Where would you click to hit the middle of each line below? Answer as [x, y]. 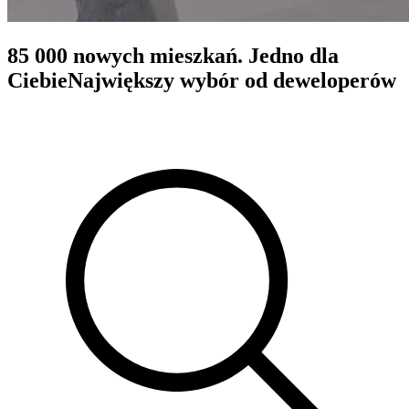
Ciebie [37, 80]
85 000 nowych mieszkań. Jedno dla [173, 55]
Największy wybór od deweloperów [232, 80]
